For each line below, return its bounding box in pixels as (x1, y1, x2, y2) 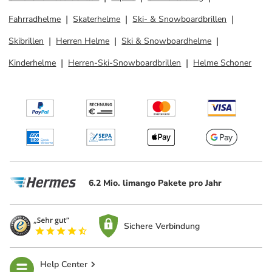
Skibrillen (8, 35, 44, 47)
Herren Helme (56, 35, 110, 47)
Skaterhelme (73, 13, 121, 25)
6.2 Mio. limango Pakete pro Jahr (89, 177, 222, 189)
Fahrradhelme (8, 13, 61, 25)
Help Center (40, 258, 87, 270)
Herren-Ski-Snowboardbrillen (68, 57, 182, 69)
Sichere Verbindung (124, 220, 200, 232)
